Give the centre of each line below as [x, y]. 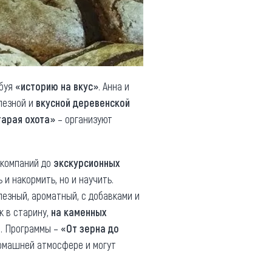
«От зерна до [90, 228]
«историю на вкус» [57, 86]
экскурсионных [87, 163]
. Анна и [114, 86]
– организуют [84, 119]
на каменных [79, 212]
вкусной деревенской [83, 103]
